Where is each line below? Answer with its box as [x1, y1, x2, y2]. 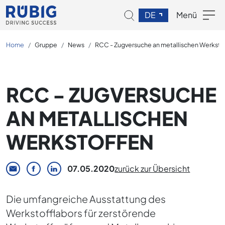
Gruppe [35, 40, 57, 49]
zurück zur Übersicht [115, 163, 190, 174]
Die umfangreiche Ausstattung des [6, 193, 166, 205]
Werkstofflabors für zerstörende [6, 207, 156, 219]
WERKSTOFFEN [6, 129, 154, 154]
